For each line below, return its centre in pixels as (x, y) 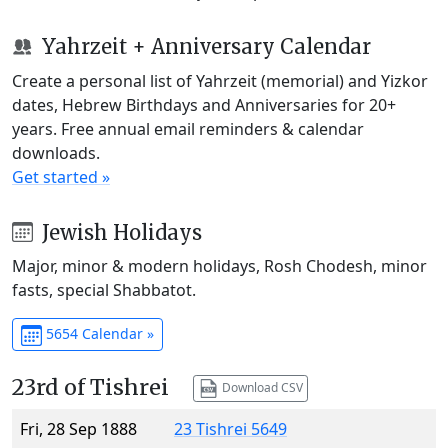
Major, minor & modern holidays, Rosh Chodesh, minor (219, 266)
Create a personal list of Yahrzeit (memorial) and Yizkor (220, 80)
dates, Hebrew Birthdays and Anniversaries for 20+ (204, 104)
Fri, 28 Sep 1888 (78, 429)
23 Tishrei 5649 (230, 429)
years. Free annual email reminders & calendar (188, 128)
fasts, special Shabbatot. (104, 290)
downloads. (56, 152)
